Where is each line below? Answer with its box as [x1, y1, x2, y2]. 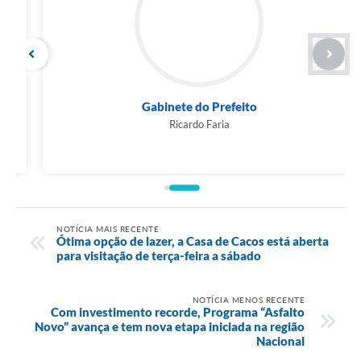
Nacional [256, 333, 305, 348]
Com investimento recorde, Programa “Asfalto [51, 304, 305, 319]
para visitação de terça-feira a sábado [56, 247, 261, 263]
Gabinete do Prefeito [122, 99, 239, 114]
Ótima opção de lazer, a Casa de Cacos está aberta [56, 233, 329, 248]
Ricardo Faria [150, 118, 211, 131]
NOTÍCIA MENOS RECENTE [192, 294, 305, 305]
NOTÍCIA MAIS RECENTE [56, 223, 159, 234]
